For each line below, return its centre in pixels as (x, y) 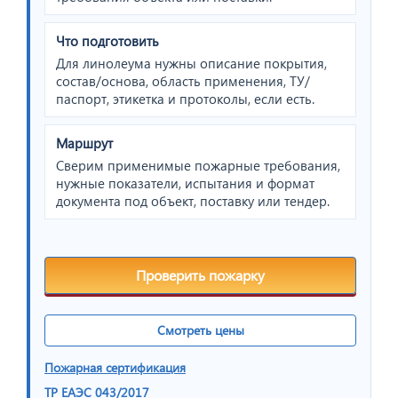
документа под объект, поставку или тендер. (193, 200)
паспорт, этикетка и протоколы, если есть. (185, 98)
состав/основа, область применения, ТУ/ (183, 80)
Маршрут (84, 143)
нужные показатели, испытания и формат (185, 183)
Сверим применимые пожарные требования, (198, 165)
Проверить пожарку (200, 275)
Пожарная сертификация (115, 367)
